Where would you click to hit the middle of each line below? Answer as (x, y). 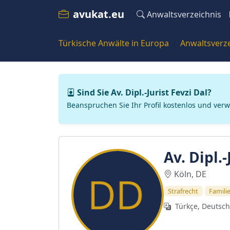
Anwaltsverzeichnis (184, 14)
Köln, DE (190, 174)
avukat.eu (99, 14)
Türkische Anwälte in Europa (114, 43)
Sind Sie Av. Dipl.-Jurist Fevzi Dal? (144, 92)
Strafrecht (183, 191)
